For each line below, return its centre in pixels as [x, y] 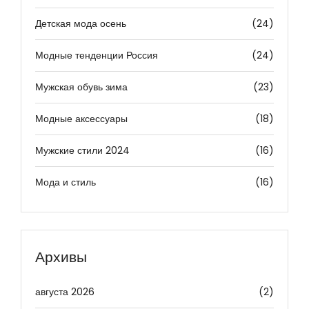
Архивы [61, 257]
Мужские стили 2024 [82, 150]
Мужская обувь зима [81, 87]
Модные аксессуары [81, 118]
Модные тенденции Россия [97, 55]
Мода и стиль [66, 182]
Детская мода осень [81, 23]
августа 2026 [65, 291]
